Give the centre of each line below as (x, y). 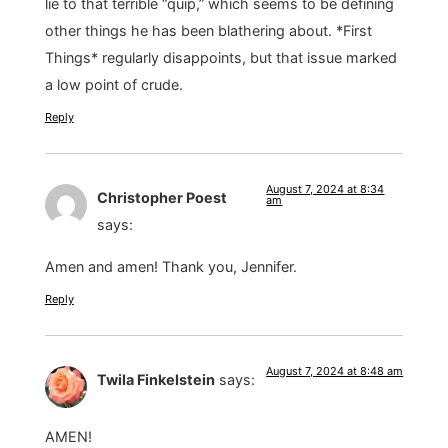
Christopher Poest (161, 198)
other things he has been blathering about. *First (208, 31)
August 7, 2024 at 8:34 (325, 189)
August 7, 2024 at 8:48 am (335, 371)
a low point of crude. (113, 85)
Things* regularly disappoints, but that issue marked (220, 58)
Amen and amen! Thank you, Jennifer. (170, 266)
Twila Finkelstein (155, 380)
